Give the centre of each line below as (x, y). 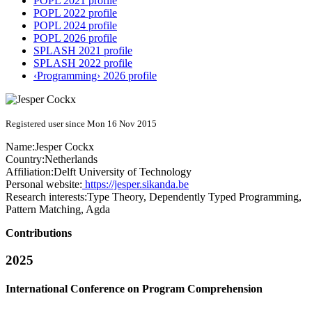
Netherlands (71, 159)
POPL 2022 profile (75, 13)
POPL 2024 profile (75, 26)
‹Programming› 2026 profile (95, 76)
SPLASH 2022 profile (83, 63)
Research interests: (46, 197)
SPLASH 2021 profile (83, 51)
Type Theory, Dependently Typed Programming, (194, 197)
